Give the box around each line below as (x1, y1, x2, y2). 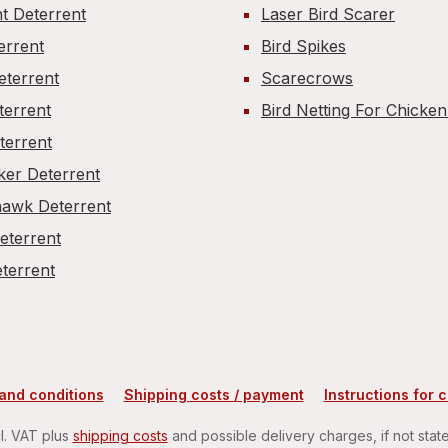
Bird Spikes (261, 36, 346, 56)
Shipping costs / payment (123, 386, 304, 403)
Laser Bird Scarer (261, 4, 395, 24)
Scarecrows (261, 68, 353, 88)
